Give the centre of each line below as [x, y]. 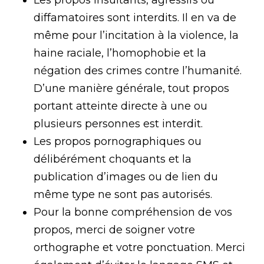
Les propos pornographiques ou [117, 141]
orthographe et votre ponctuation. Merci [139, 247]
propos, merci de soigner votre [114, 230]
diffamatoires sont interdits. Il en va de [135, 18]
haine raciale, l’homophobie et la [120, 53]
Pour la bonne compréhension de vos [133, 212]
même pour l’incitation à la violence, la [136, 35]
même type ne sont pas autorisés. [123, 194]
